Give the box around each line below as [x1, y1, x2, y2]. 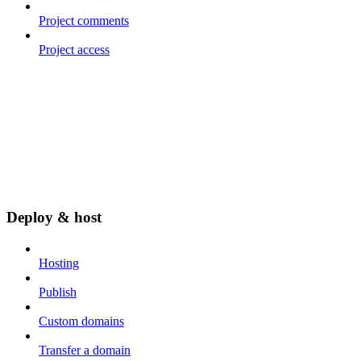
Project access [39, 42, 110, 56]
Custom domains [39, 314, 124, 328]
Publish [39, 285, 77, 299]
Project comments [39, 13, 129, 27]
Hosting [39, 256, 79, 270]
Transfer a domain [39, 343, 131, 357]
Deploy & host [6, 209, 102, 226]
